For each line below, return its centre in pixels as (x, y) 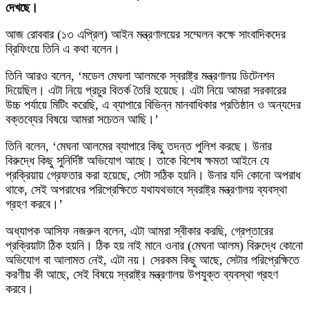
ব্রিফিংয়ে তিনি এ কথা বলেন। (63, 49)
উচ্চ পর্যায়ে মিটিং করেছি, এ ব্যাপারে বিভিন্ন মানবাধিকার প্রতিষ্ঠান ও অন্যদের (153, 105)
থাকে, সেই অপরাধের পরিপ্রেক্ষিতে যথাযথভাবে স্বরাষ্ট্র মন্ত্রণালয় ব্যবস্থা (146, 190)
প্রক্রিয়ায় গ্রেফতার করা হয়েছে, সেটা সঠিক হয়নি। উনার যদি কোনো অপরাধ (153, 176)
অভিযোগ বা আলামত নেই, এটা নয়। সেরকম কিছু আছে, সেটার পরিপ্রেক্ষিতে (152, 260)
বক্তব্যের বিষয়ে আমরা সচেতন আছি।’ (82, 120)
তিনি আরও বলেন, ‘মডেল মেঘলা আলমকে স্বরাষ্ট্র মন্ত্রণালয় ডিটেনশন (140, 76)
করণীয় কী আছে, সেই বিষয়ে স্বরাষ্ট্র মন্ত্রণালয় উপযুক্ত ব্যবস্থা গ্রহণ (142, 275)
